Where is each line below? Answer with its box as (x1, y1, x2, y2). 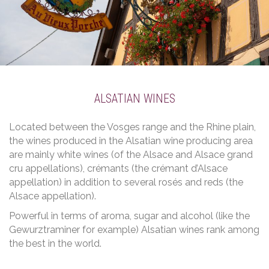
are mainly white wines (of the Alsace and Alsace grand (9, 148, 253, 160)
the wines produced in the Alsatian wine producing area (9, 134, 253, 147)
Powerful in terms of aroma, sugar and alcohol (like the (9, 210, 250, 222)
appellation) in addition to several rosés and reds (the (9, 176, 243, 188)
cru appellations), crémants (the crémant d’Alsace (9, 162, 228, 174)
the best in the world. (9, 237, 101, 249)
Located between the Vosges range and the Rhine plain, (9, 121, 256, 133)
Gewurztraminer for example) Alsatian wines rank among (9, 223, 259, 235)
